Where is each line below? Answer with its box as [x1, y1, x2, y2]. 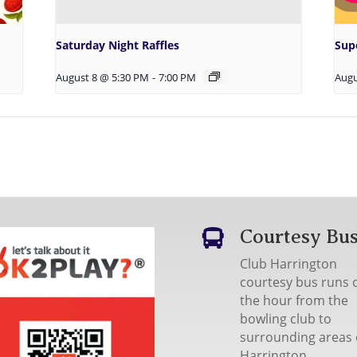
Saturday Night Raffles [56, 37, 180, 53]
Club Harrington [239, 255, 337, 273]
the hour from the [239, 292, 348, 310]
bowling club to [239, 310, 331, 328]
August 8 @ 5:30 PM [56, 70, 150, 84]
